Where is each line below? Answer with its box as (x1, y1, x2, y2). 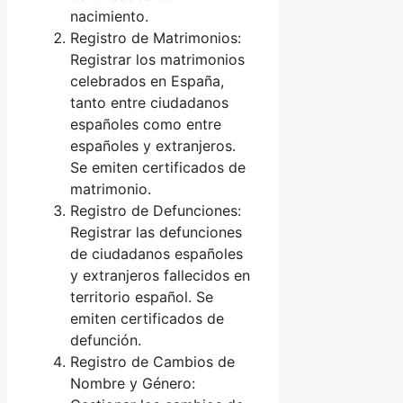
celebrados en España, (70, 71, 224, 90)
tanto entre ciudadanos (70, 93, 228, 112)
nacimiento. (70, 6, 148, 25)
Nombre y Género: (70, 373, 195, 392)
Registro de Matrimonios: (70, 28, 241, 47)
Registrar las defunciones (70, 222, 242, 241)
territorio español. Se (70, 287, 213, 306)
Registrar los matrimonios (70, 49, 245, 68)
